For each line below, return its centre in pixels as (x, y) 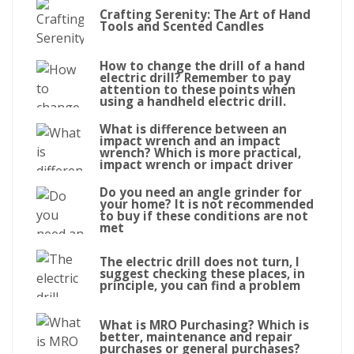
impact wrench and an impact (190, 141)
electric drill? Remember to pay (195, 78)
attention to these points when (198, 90)
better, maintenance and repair (196, 336)
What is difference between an (193, 129)
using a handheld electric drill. (193, 102)
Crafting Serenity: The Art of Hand (205, 15)
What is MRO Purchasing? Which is (204, 324)
